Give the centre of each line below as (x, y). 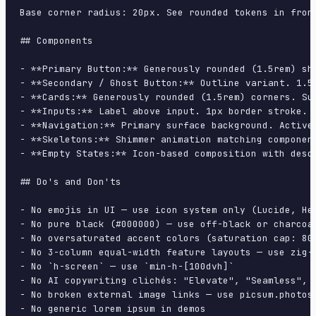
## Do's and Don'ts (71, 182)
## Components (56, 41)
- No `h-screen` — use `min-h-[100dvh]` (127, 267)
